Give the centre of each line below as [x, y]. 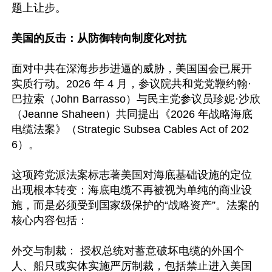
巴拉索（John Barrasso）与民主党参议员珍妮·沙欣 [136, 99]
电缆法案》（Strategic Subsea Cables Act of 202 [130, 129]
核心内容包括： [53, 220]
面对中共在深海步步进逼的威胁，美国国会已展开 [132, 69]
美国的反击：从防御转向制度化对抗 [100, 38]
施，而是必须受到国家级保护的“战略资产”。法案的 [135, 205]
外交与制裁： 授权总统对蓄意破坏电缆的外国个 [128, 251]
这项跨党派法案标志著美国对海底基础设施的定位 [132, 175]
